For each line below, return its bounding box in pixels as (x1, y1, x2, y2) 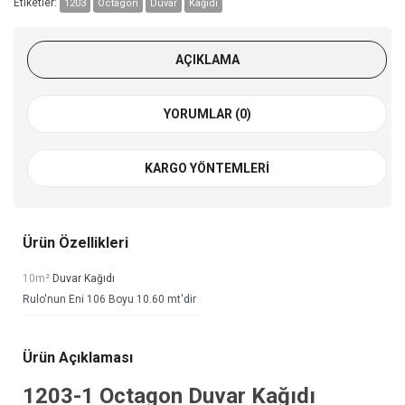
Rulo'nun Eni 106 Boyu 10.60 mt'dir (23, 292, 196, 306)
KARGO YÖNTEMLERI (145, 160, 269, 175)
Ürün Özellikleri (23, 233, 128, 251)
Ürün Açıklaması (23, 348, 133, 366)
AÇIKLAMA (174, 52, 240, 67)
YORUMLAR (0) (163, 106, 251, 121)
